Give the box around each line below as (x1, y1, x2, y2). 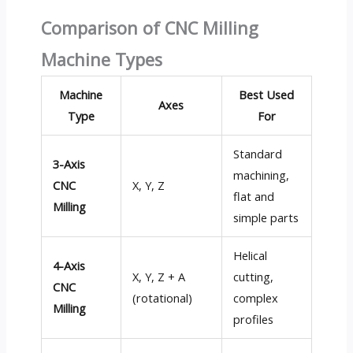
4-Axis (53, 258, 86, 273)
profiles (233, 311, 274, 327)
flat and (233, 188, 275, 204)
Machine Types (40, 48, 162, 71)
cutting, (233, 269, 274, 284)
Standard (233, 146, 283, 162)
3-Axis (53, 156, 86, 172)
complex (233, 290, 279, 306)
